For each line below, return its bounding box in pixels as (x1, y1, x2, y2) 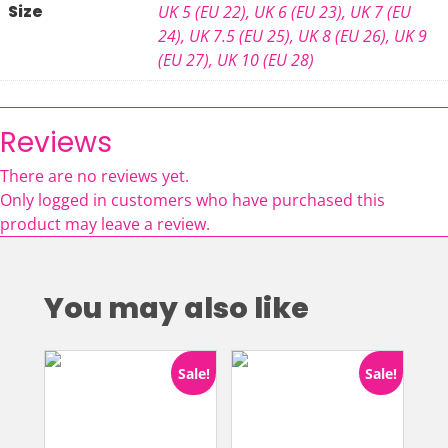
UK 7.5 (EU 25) (189, 24, 290, 47)
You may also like (44, 287, 309, 328)
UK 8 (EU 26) (298, 24, 386, 47)
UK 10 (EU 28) (217, 48, 314, 71)
